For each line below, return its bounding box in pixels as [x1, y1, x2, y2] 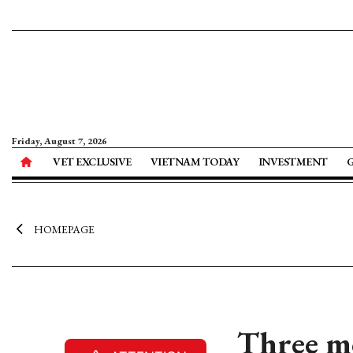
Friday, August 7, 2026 [12, 135, 106, 147]
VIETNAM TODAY [150, 154, 240, 169]
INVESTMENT [258, 154, 328, 169]
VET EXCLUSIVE [53, 154, 132, 169]
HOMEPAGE [33, 222, 95, 236]
